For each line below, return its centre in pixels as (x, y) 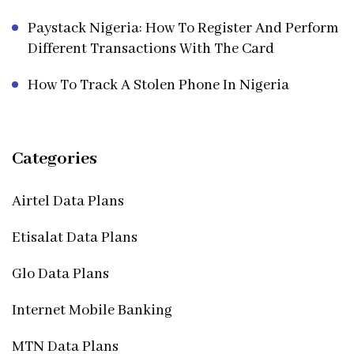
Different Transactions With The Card (151, 49)
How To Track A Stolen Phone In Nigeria (158, 85)
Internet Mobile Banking (92, 310)
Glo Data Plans (60, 274)
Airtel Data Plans (68, 201)
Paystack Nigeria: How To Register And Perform (183, 28)
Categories (55, 158)
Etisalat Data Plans (75, 237)
